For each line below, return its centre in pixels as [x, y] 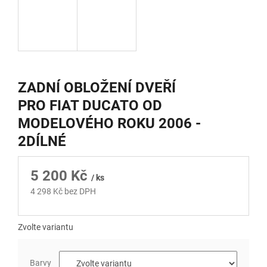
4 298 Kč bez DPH [63, 192]
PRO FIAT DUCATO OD [90, 106]
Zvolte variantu [46, 227]
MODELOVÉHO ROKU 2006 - [109, 124]
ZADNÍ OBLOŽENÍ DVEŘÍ [97, 88]
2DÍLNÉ [42, 142]
